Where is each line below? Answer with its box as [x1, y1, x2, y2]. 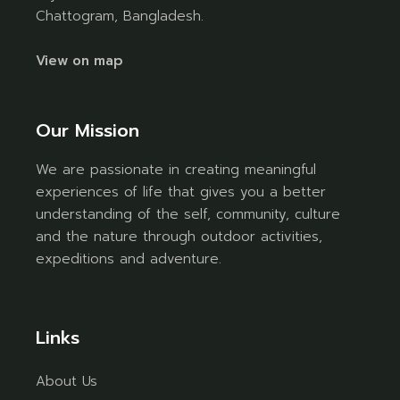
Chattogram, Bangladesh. [36, 5, 204, 26]
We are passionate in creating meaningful [36, 159, 317, 179]
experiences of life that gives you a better [36, 181, 327, 202]
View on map [36, 50, 124, 71]
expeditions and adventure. [36, 248, 222, 269]
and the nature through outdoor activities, [36, 226, 323, 246]
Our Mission [36, 116, 140, 144]
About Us [36, 371, 98, 391]
